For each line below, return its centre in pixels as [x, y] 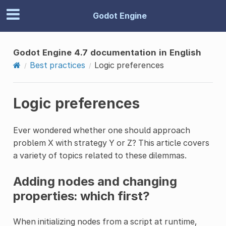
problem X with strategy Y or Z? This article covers [111, 143]
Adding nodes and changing [95, 181]
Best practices [57, 65]
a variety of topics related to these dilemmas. [100, 155]
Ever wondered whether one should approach [101, 130]
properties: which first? [81, 196]
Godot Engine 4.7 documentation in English [107, 52]
